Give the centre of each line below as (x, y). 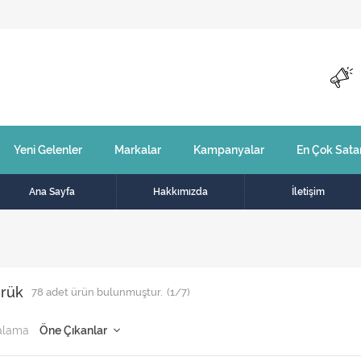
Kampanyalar (229, 150)
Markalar (138, 150)
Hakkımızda (180, 192)
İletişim (308, 192)
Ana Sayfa (52, 192)
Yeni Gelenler (48, 150)
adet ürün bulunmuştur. (103, 292)
